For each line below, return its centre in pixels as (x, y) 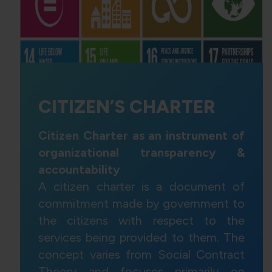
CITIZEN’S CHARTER (127, 107)
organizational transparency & (141, 153)
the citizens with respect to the (141, 221)
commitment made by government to (141, 204)
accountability (79, 170)
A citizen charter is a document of (141, 187)
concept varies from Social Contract (141, 255)
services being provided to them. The (141, 238)
